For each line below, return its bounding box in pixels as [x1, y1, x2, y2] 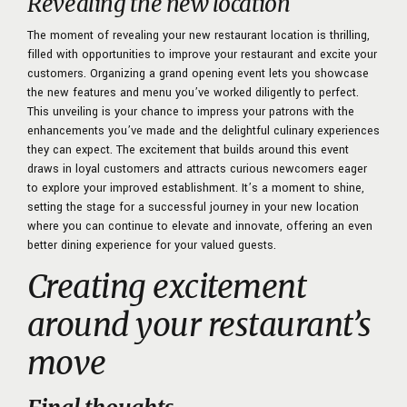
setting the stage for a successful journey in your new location [27, 199, 359, 216]
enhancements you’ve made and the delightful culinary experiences [27, 123, 380, 140]
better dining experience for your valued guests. [27, 237, 276, 254]
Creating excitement [27, 267, 307, 308]
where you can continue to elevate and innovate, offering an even [27, 218, 372, 235]
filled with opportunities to [27, 46, 169, 64]
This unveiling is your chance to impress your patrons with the [27, 104, 354, 121]
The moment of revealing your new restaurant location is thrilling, [27, 27, 370, 45]
